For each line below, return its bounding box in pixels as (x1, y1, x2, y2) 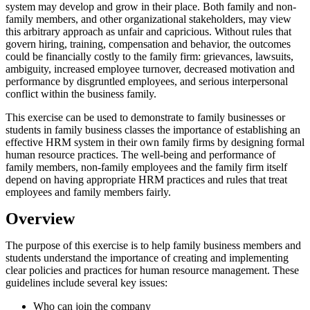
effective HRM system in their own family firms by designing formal (6, 136, 304, 149)
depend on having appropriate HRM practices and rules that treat (6, 174, 287, 186)
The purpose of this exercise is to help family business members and (6, 239, 301, 252)
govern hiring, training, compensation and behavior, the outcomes (6, 38, 291, 51)
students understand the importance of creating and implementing (6, 252, 289, 264)
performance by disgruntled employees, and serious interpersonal (6, 75, 288, 88)
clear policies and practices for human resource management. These (6, 264, 299, 277)
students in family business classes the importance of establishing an (6, 124, 300, 136)
